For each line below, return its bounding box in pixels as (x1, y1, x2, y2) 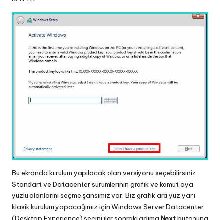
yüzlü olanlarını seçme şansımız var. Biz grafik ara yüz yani (12, 191, 195, 200)
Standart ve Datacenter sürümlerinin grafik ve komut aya (12, 180, 193, 189)
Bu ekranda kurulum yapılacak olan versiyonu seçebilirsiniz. (12, 168, 197, 178)
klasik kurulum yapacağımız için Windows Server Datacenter (12, 202, 204, 212)
